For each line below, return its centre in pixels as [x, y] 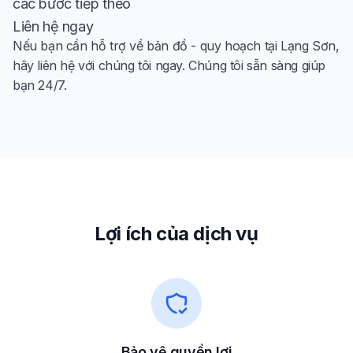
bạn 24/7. [40, 85]
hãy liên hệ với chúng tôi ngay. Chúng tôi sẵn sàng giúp [169, 65]
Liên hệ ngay [53, 26]
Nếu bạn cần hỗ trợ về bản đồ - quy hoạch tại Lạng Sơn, [176, 45]
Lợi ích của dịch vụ [176, 233]
